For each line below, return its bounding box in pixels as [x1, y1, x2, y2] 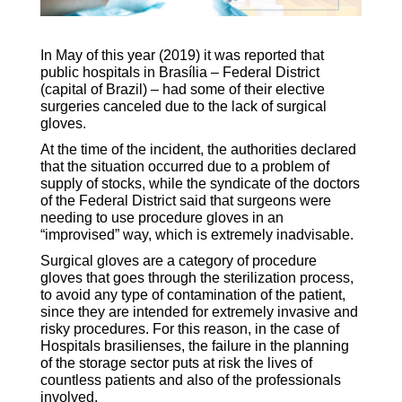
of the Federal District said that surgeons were [39, 193, 331, 209]
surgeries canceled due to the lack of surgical [39, 99, 327, 115]
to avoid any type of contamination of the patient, [39, 287, 345, 303]
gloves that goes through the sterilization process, [39, 270, 354, 286]
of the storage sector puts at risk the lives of [39, 355, 312, 371]
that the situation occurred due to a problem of [39, 159, 329, 175]
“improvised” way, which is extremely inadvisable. [39, 227, 354, 243]
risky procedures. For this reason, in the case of [39, 321, 339, 337]
